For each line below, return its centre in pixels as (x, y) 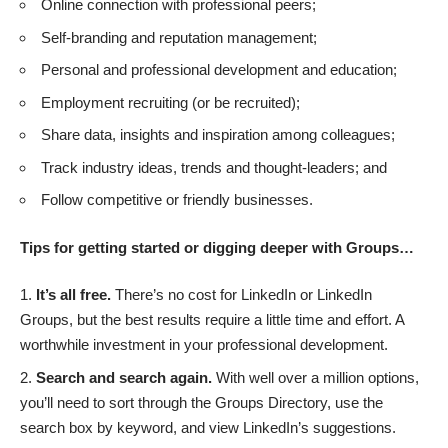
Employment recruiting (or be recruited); (170, 102)
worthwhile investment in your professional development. (204, 345)
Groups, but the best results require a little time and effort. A (212, 320)
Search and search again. (126, 377)
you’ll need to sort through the (117, 402)
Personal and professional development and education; (219, 70)
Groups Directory (271, 402)
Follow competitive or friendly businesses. (177, 200)
